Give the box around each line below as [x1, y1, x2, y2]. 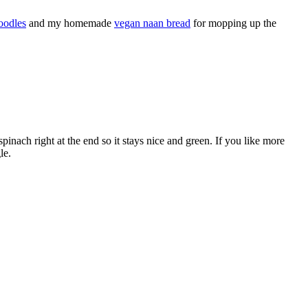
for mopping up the [190, 16, 276, 29]
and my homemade [26, 16, 114, 29]
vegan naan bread [114, 16, 190, 29]
